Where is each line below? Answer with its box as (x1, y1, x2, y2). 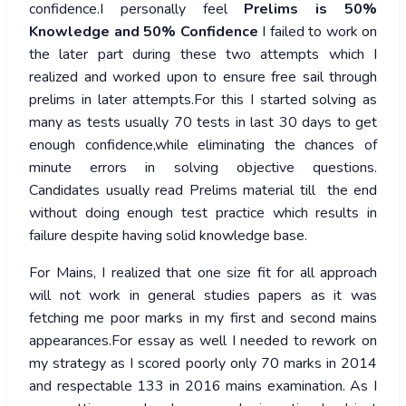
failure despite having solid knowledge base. (29, 226, 307, 246)
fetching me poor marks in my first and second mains (29, 308, 377, 329)
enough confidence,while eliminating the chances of (29, 135, 377, 156)
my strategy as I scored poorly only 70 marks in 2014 (29, 353, 377, 374)
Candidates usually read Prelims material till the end (29, 180, 377, 201)
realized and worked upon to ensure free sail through (29, 67, 377, 88)
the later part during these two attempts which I (29, 44, 377, 65)
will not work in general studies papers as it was (29, 285, 377, 306)
